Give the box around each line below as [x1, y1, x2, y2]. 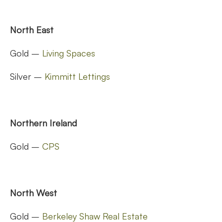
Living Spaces [42, 47, 95, 58]
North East [10, 24, 54, 35]
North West [10, 187, 57, 198]
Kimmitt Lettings [45, 70, 110, 82]
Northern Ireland [10, 117, 77, 128]
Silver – [10, 70, 45, 82]
